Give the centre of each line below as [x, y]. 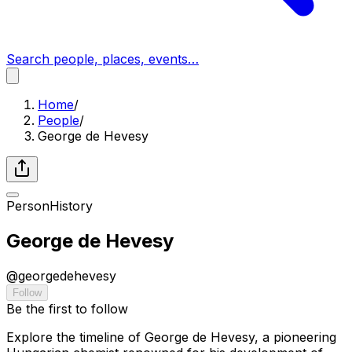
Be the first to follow [67, 308]
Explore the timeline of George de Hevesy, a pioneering [171, 337]
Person [28, 206]
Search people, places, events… [103, 59]
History [71, 206]
